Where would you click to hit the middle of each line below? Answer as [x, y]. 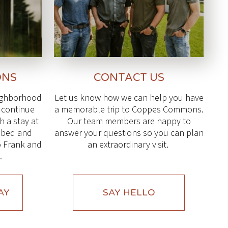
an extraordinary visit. [129, 145]
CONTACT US [129, 78]
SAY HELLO [129, 193]
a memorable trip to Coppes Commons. [129, 110]
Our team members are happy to [129, 122]
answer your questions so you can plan [129, 133]
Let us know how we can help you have [129, 98]
